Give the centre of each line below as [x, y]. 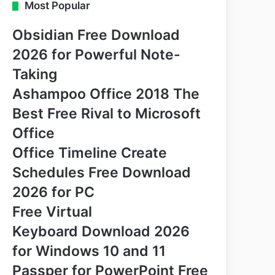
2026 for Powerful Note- [97, 55]
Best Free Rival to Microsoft [107, 114]
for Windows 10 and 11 [89, 251]
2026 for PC [54, 192]
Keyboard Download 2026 [101, 231]
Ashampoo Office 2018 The [106, 94]
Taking [35, 74]
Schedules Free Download [102, 172]
